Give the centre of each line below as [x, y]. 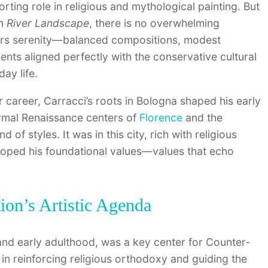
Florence [161, 117]
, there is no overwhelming [154, 23]
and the [202, 117]
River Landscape [48, 23]
